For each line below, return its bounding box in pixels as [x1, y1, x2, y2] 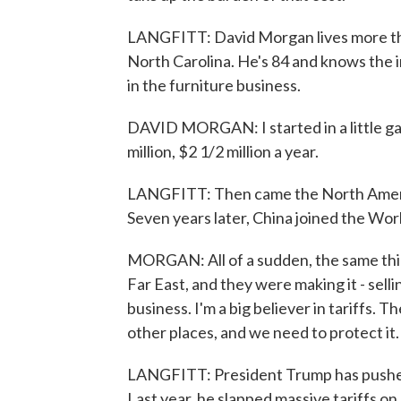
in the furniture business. [127, 75, 301, 95]
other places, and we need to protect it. [127, 322, 399, 342]
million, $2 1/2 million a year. [127, 141, 319, 161]
